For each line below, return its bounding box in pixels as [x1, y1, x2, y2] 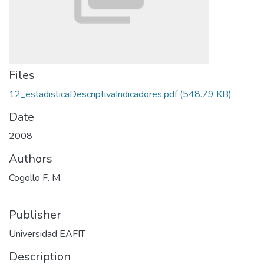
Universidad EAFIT [9, 227, 85, 240]
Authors [9, 151, 52, 167]
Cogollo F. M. [9, 171, 62, 184]
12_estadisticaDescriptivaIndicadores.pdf [9, 88, 177, 101]
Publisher [9, 207, 61, 223]
